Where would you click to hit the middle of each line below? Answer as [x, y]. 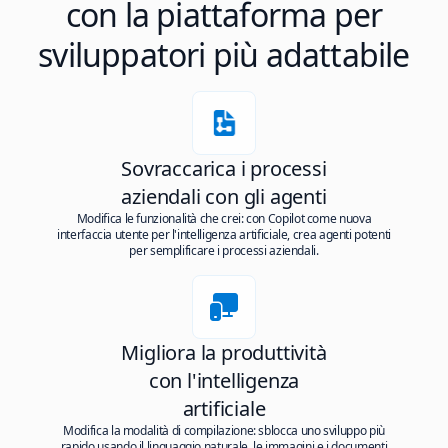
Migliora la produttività [224, 352]
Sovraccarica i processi [224, 168]
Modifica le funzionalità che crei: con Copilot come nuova [224, 218]
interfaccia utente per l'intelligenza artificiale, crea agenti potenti [224, 234]
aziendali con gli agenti [224, 196]
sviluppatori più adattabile [224, 54]
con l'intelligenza [224, 380]
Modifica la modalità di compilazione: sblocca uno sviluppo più [224, 430]
